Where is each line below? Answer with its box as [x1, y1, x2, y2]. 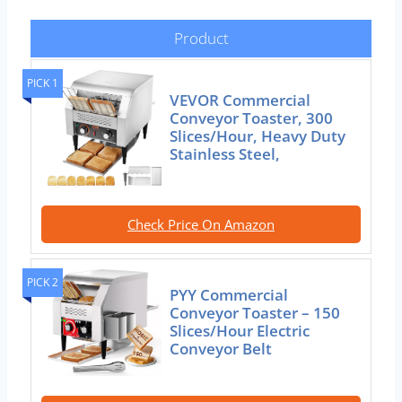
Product [173, 28, 229, 49]
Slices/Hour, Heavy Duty [170, 126, 346, 147]
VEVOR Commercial [170, 90, 311, 111]
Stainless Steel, [170, 144, 281, 165]
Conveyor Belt [170, 338, 273, 360]
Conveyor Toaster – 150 [170, 302, 341, 324]
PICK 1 [27, 75, 58, 92]
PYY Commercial [170, 284, 289, 306]
